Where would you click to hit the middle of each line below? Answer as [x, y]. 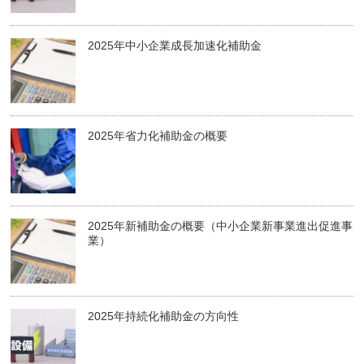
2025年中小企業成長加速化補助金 [175, 46]
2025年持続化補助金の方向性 [164, 316]
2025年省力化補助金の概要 [158, 136]
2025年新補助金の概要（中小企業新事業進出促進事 [221, 226]
